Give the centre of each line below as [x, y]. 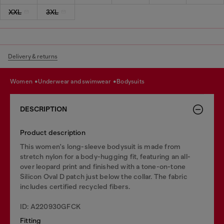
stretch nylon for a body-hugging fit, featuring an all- [105, 156]
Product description [53, 132]
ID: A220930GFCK [50, 206]
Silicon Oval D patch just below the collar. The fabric [104, 176]
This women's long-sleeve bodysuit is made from [100, 146]
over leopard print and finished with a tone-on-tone [103, 166]
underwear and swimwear [77, 81]
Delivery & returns [33, 56]
